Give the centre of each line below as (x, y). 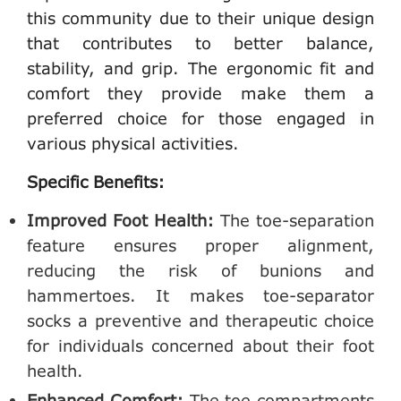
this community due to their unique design (200, 18)
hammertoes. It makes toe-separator (200, 296)
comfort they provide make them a (200, 94)
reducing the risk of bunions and (200, 271)
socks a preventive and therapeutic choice (200, 321)
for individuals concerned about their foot (200, 346)
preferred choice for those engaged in (200, 119)
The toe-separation (294, 221)
